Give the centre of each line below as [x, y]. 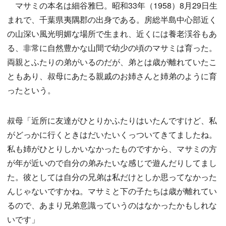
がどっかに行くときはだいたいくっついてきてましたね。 [112, 135]
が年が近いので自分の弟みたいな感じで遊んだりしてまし [112, 163]
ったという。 [31, 90]
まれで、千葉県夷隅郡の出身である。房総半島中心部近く [112, 20]
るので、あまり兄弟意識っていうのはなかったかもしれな [112, 205]
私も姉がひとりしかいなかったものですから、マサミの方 [112, 149]
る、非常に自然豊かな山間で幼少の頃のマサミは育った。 [112, 48]
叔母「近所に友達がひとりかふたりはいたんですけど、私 [112, 121]
